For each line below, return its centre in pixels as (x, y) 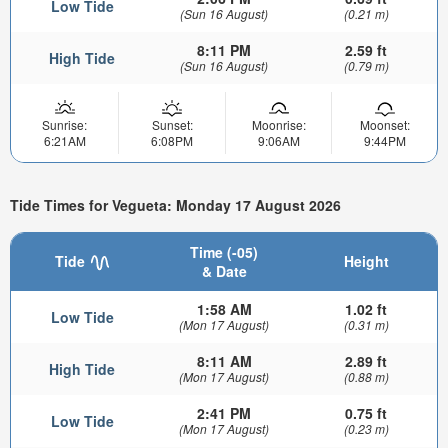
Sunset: (172, 124)
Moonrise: (278, 124)
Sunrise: (64, 124)
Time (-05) (224, 251)
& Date (224, 270)
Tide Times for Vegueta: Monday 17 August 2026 (175, 205)
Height (366, 260)
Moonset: (384, 124)
